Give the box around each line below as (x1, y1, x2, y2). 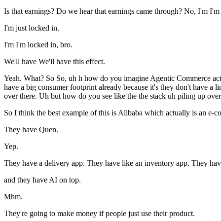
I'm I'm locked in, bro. (4, 40, 73, 49)
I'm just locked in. (4, 24, 59, 33)
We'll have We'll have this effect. (4, 57, 105, 66)
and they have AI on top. (4, 176, 81, 184)
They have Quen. (4, 125, 58, 134)
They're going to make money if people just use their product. (4, 209, 195, 218)
